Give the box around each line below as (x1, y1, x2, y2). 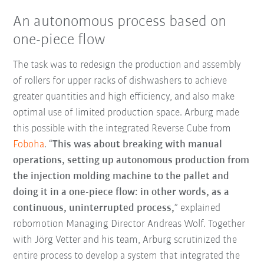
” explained (174, 202, 221, 214)
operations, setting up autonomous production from (13, 154, 250, 166)
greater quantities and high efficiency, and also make (13, 91, 235, 103)
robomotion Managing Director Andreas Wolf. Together (13, 218, 246, 230)
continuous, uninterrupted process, (13, 202, 175, 214)
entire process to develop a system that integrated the (13, 250, 240, 262)
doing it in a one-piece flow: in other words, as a (13, 186, 230, 198)
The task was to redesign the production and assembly (13, 59, 242, 71)
